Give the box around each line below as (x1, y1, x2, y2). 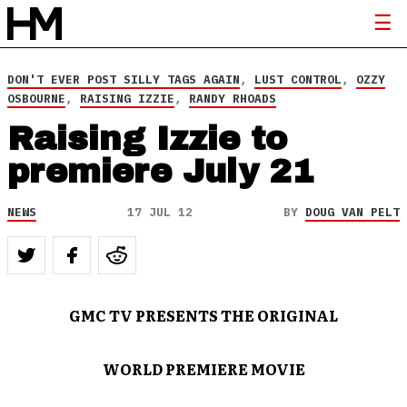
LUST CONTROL (254, 72, 342, 87)
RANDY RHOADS (189, 91, 276, 106)
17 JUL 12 (127, 204, 193, 220)
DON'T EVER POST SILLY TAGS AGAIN (7, 72, 240, 87)
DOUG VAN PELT (305, 204, 400, 220)
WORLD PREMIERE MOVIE (102, 358, 305, 380)
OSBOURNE (7, 91, 65, 106)
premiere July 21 (7, 154, 314, 190)
